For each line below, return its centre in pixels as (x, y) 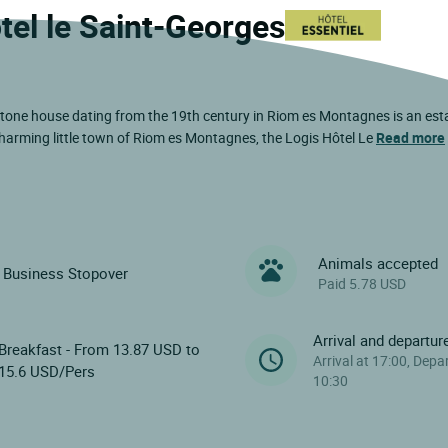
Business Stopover (65, 273)
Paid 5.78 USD (362, 284)
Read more (410, 137)
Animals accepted (378, 263)
